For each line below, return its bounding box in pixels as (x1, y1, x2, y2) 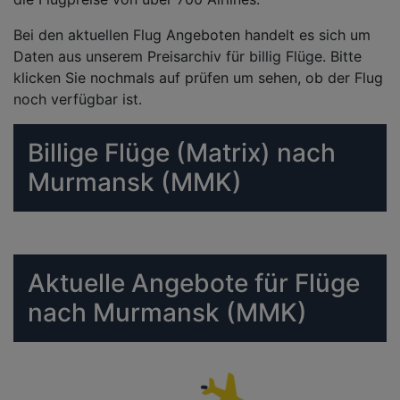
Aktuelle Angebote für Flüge (28, 267, 360, 298)
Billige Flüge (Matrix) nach (28, 137, 336, 168)
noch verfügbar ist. (13, 89, 142, 108)
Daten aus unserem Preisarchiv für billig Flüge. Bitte (13, 46, 362, 65)
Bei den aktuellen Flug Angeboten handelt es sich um (13, 25, 371, 44)
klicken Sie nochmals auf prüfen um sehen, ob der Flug (13, 68, 383, 87)
